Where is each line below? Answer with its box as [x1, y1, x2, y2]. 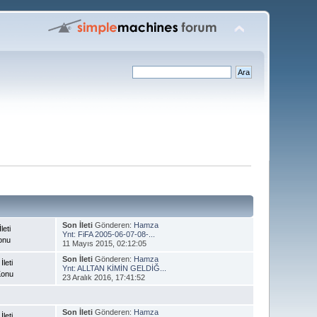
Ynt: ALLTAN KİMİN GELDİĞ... [62, 263, 166, 272]
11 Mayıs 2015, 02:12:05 [62, 238, 146, 248]
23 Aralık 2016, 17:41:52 [62, 272, 145, 282]
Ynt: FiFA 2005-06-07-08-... [62, 229, 155, 238]
